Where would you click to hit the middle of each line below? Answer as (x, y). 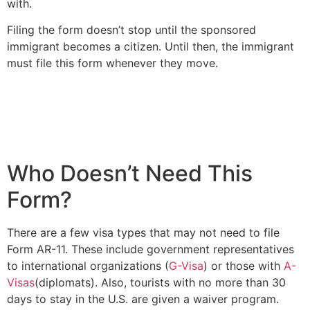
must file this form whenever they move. (116, 63)
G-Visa (186, 266)
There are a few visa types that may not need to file (143, 233)
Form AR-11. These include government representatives (151, 249)
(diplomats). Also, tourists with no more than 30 (160, 283)
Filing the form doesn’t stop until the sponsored (131, 30)
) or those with (244, 266)
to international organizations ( (88, 266)
